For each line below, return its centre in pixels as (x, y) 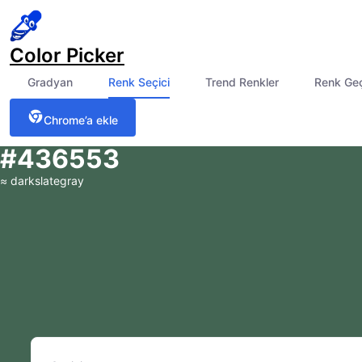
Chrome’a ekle (81, 120)
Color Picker (67, 55)
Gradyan (50, 82)
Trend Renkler (242, 82)
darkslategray (47, 181)
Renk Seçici (139, 82)
